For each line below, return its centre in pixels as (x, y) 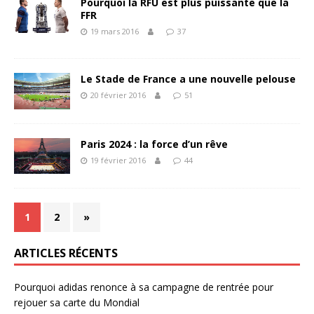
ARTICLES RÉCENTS (66, 253)
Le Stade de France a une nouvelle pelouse (188, 79)
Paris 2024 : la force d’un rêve (154, 144)
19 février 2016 (118, 160)
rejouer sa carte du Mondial (77, 303)
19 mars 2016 (115, 31)
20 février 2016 (118, 95)
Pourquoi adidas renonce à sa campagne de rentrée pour (144, 287)
